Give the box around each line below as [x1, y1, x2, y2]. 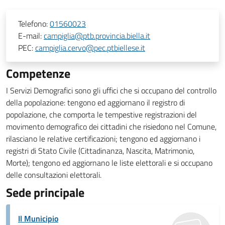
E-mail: [18, 30, 44, 42]
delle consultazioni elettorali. [6, 169, 101, 181]
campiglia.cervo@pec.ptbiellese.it [35, 42, 145, 54]
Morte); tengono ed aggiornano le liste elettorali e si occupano [6, 157, 212, 169]
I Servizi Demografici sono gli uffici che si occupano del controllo [6, 84, 216, 96]
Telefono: [18, 18, 50, 30]
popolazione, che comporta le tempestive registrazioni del [6, 108, 197, 121]
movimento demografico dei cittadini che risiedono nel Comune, [6, 121, 216, 133]
